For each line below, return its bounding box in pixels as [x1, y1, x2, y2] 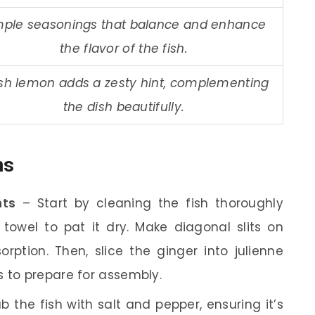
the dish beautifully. [63, 98, 185, 115]
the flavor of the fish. [60, 39, 188, 57]
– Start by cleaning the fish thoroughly [15, 194, 283, 212]
